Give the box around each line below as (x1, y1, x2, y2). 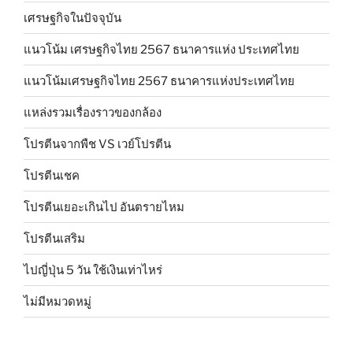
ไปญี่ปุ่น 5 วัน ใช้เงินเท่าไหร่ (24, 262, 162, 277)
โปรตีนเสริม (24, 231, 85, 246)
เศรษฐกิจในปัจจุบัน (24, 10, 121, 25)
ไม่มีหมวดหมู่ (24, 294, 91, 309)
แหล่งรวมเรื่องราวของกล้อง (24, 105, 162, 120)
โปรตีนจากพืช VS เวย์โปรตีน (24, 136, 171, 151)
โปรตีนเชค (24, 168, 80, 183)
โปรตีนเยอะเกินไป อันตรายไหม (24, 199, 184, 214)
